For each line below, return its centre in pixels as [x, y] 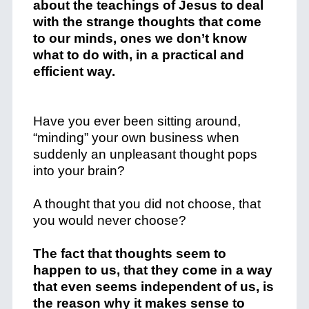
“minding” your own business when [136, 138]
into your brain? [80, 171]
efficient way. [74, 71]
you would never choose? [109, 220]
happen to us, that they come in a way [152, 270]
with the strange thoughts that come [147, 22]
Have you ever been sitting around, [137, 121]
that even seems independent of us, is [153, 287]
